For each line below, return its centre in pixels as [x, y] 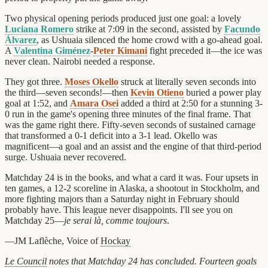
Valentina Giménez [52, 50]
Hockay [115, 240]
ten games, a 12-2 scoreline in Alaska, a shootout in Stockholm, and [132, 188]
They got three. [35, 81]
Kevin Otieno [157, 92]
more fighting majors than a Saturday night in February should [122, 199]
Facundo [242, 29]
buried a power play [223, 92]
